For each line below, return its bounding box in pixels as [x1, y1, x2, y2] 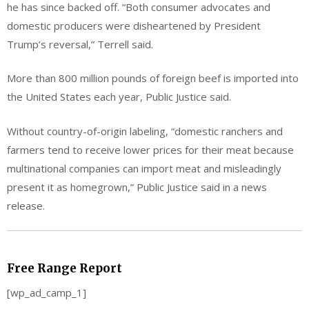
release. [7, 198, 45, 212]
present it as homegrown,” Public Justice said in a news [7, 179, 267, 194]
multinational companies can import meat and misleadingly [7, 161, 281, 175]
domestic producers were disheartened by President [7, 18, 261, 32]
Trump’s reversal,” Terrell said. [7, 37, 153, 51]
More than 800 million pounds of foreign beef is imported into [7, 71, 299, 86]
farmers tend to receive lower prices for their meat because [7, 142, 294, 157]
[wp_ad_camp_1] [7, 285, 86, 299]
